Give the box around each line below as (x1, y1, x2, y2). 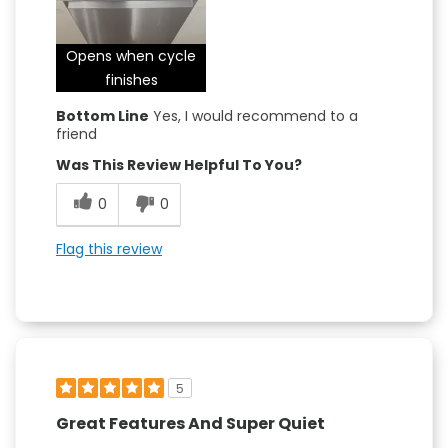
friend (56, 123, 97, 144)
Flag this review (56, 238, 162, 259)
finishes (104, 69, 158, 90)
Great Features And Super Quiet (56, 411, 325, 435)
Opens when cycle (66, 45, 196, 66)
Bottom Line (56, 105, 149, 126)
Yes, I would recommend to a (149, 105, 358, 126)
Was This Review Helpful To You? (56, 154, 302, 175)
